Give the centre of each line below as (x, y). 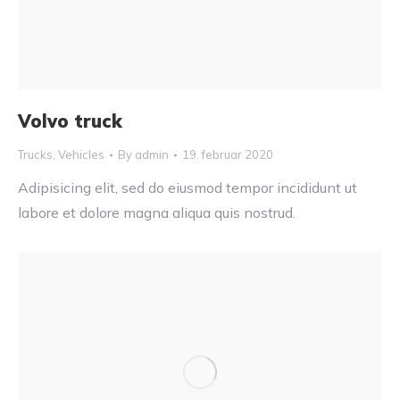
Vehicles (81, 155)
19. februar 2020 (228, 155)
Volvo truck (70, 121)
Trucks (35, 155)
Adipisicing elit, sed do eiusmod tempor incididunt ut (187, 188)
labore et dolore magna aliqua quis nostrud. (157, 213)
